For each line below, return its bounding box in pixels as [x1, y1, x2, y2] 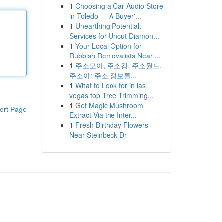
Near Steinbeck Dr [69, 130, 127, 140]
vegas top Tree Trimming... [69, 90, 154, 100]
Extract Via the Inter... [69, 110, 137, 120]
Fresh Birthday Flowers [75, 120, 148, 130]
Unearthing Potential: [75, 21, 141, 31]
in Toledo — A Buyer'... [69, 11, 141, 21]
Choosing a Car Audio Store [75, 1, 163, 11]
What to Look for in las [75, 80, 146, 90]
